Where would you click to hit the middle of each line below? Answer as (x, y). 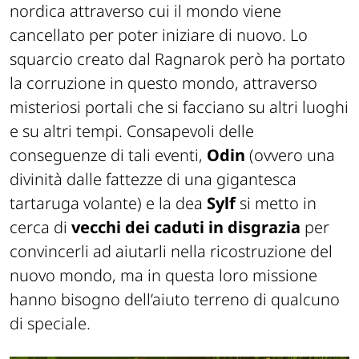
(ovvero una (292, 155)
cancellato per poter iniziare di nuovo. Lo (159, 35)
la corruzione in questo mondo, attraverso (163, 83)
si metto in (278, 204)
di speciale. (50, 324)
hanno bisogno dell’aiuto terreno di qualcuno (175, 300)
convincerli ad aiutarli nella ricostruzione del (171, 252)
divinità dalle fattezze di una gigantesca (153, 179)
